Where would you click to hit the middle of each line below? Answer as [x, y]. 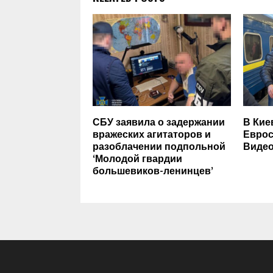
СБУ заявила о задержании [159, 122]
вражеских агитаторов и [152, 135]
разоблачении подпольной [159, 147]
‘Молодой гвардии [137, 159]
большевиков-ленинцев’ [153, 171]
